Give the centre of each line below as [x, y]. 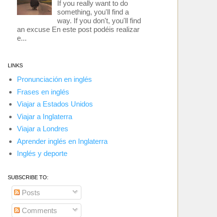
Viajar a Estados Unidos [55, 104]
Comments [38, 210]
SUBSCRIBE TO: [28, 177]
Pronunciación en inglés [54, 79]
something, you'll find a [93, 12]
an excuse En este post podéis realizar [78, 29]
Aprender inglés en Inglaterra [62, 141]
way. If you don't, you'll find [99, 21]
